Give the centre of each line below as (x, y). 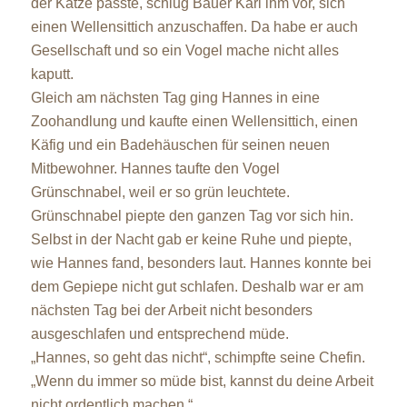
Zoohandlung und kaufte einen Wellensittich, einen (194, 121)
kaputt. (52, 74)
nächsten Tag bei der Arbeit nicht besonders (171, 310)
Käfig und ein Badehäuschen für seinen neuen (180, 144)
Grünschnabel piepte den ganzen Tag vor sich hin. (192, 215)
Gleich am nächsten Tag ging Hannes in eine (175, 97)
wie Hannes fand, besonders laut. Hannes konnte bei (201, 263)
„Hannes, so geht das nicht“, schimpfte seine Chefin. (198, 357)
